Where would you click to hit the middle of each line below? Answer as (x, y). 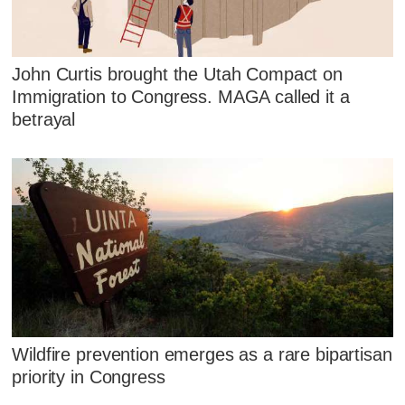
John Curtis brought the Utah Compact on (177, 75)
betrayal (44, 120)
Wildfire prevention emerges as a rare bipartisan (202, 354)
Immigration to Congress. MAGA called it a (181, 97)
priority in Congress (89, 377)
